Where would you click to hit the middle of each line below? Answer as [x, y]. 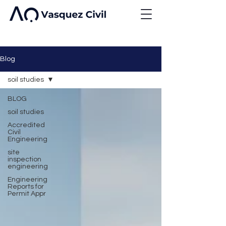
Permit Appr [27, 194]
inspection [24, 159]
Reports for [26, 187]
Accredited [26, 125]
